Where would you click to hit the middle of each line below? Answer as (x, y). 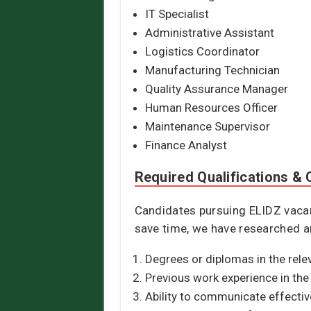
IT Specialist (177, 14)
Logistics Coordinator (202, 52)
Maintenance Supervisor (207, 127)
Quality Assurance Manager (216, 89)
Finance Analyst (186, 145)
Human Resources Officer (211, 108)
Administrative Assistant (209, 33)
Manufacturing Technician (212, 70)
